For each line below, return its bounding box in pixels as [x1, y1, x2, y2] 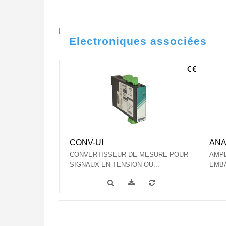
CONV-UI [70, 138, 103, 147]
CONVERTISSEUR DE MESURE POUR [70, 151, 188, 159]
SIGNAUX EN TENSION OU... [70, 161, 159, 169]
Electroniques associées [69, 35, 207, 47]
